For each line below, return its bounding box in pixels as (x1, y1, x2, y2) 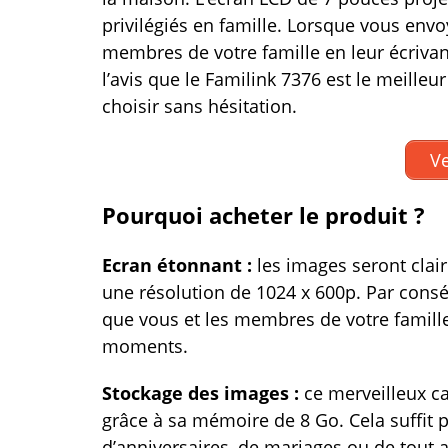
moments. (102, 334, 188, 358)
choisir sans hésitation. (102, 94, 297, 118)
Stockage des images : (102, 381, 304, 405)
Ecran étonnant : (102, 253, 257, 277)
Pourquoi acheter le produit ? (102, 201, 425, 230)
